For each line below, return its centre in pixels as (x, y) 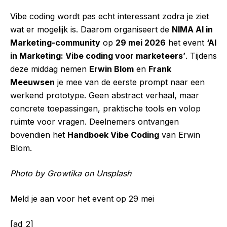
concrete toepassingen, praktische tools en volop (105, 108)
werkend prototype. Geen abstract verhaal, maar (105, 95)
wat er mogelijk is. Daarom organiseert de (91, 29)
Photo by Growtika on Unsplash (71, 173)
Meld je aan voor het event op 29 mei (82, 199)
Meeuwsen (32, 82)
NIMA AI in (192, 29)
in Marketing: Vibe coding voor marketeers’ (98, 56)
